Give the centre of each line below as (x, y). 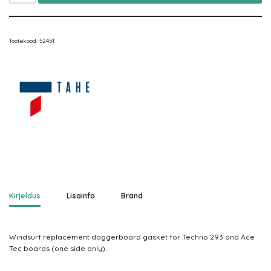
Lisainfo (81, 196)
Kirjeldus (25, 196)
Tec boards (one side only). (58, 248)
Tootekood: (24, 41)
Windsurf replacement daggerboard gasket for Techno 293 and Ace (132, 237)
